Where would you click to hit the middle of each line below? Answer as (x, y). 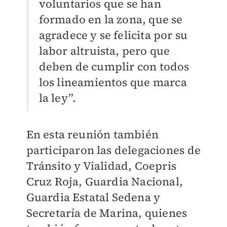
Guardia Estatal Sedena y (93, 197)
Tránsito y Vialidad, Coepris (101, 166)
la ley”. (58, 98)
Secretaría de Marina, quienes (107, 213)
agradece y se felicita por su (113, 35)
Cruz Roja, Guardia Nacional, (105, 182)
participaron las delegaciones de (113, 150)
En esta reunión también (92, 135)
